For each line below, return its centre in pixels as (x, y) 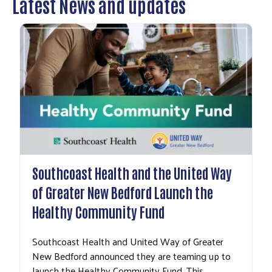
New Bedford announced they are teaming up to (131, 256)
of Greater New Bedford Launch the (123, 192)
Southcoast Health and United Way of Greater (128, 242)
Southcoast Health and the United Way (132, 173)
